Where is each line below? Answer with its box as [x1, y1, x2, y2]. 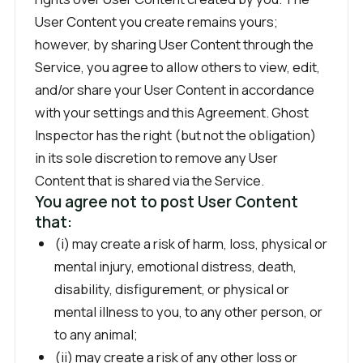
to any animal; [54, 325, 138, 344]
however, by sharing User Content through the [35, 35, 314, 53]
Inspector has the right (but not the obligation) [35, 126, 316, 144]
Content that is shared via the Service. [35, 171, 264, 190]
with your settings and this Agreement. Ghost [35, 103, 309, 122]
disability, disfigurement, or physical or [54, 280, 289, 298]
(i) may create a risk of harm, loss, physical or [54, 234, 327, 253]
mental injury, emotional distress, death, [54, 257, 297, 275]
